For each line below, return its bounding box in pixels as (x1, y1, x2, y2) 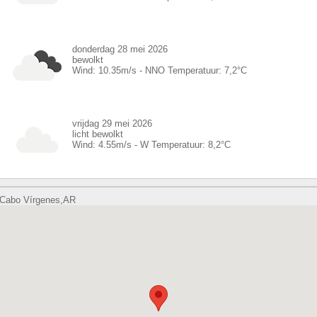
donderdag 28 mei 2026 (72, 43, 168, 54)
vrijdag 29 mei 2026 (72, 117, 152, 129)
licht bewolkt (72, 128, 123, 139)
